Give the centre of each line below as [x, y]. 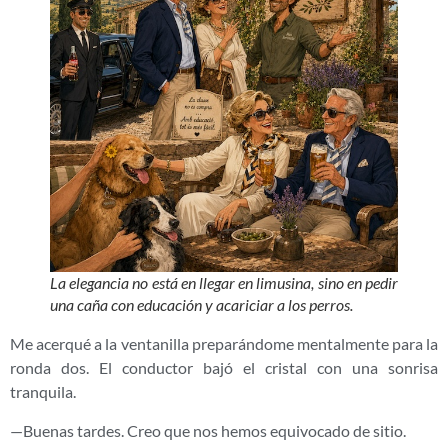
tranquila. [43, 392]
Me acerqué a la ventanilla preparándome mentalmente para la [224, 344]
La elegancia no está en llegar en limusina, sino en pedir [224, 283]
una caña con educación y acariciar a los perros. [201, 305]
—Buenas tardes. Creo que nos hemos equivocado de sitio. [208, 430]
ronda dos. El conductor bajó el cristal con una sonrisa [224, 368]
